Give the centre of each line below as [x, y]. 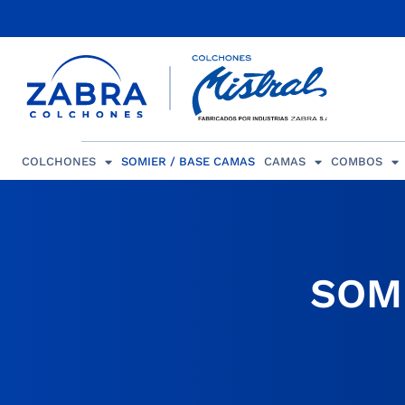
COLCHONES [58, 162]
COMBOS [356, 162]
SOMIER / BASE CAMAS [188, 162]
